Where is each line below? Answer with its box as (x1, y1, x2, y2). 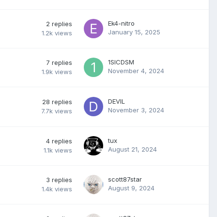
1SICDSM (108, 58, 134, 66)
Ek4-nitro (108, 19, 135, 27)
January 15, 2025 (108, 28, 160, 36)
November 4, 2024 (108, 67, 164, 75)
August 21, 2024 (108, 145, 157, 153)
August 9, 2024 (108, 184, 155, 192)
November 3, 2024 (108, 106, 164, 114)
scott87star (108, 175, 142, 183)
